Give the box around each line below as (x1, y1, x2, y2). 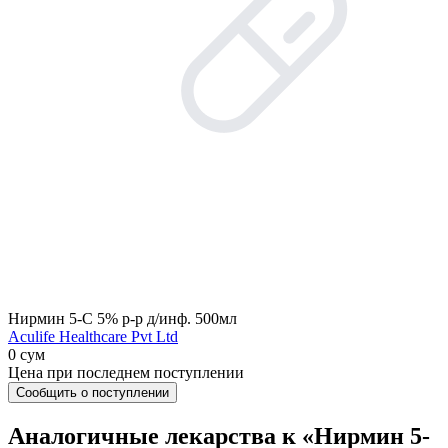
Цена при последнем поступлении (8, 364, 244, 381)
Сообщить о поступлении (16, 385, 169, 400)
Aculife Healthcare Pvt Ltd (8, 328, 178, 345)
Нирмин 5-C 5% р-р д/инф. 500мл (8, 310, 237, 327)
